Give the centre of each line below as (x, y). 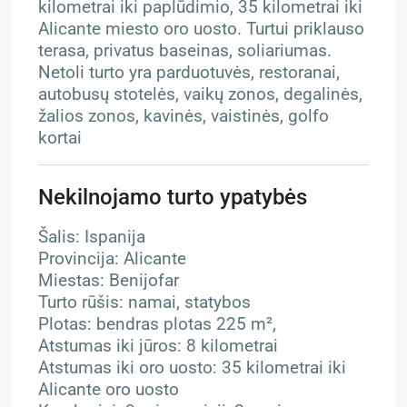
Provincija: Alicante (112, 259)
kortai (60, 138)
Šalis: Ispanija (92, 237)
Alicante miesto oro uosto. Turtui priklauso (201, 29)
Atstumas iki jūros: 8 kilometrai (158, 346)
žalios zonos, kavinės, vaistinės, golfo (184, 116)
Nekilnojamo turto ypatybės (173, 197)
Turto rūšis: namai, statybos (144, 303)
